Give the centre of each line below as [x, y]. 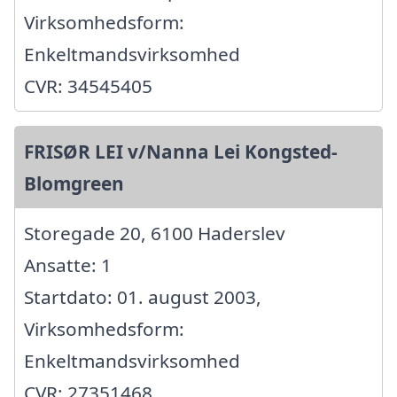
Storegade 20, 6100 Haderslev [155, 234]
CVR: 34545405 [88, 86]
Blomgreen [74, 184]
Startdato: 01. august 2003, [143, 297]
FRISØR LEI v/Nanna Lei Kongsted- [181, 152]
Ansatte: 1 [68, 265]
